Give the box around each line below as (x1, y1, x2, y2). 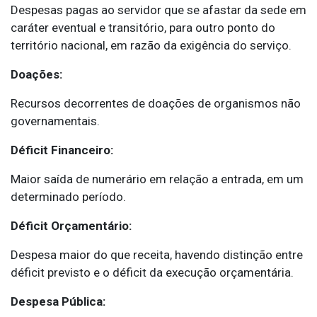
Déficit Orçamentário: (11, 219, 132, 234)
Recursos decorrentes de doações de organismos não (11, 96, 301, 111)
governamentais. (11, 114, 100, 129)
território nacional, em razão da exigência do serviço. (11, 38, 292, 53)
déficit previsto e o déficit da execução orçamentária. (11, 265, 294, 280)
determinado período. (11, 190, 126, 204)
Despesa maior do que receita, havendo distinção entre (11, 248, 303, 263)
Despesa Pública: (11, 294, 105, 309)
